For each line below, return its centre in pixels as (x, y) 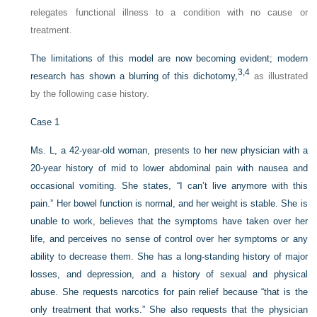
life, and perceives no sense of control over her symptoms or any (169, 239)
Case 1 (45, 122)
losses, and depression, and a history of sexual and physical (169, 274)
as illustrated (278, 76)
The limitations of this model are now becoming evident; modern (169, 58)
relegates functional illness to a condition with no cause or (169, 12)
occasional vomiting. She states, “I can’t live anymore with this (169, 186)
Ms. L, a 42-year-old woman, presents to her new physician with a (169, 150)
